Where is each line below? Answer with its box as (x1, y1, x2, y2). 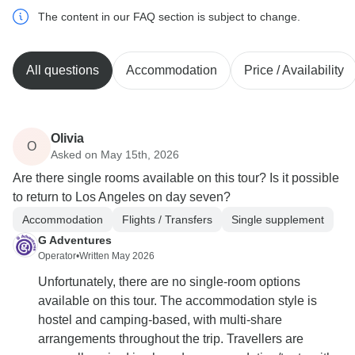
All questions (26, 63, 99, 78)
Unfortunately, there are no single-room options (38, 275, 300, 289)
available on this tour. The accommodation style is (38, 294, 317, 308)
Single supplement (231, 212, 324, 226)
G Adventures (38, 234, 112, 247)
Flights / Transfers (122, 212, 212, 226)
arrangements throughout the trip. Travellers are (38, 332, 303, 346)
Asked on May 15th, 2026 (51, 147, 179, 161)
